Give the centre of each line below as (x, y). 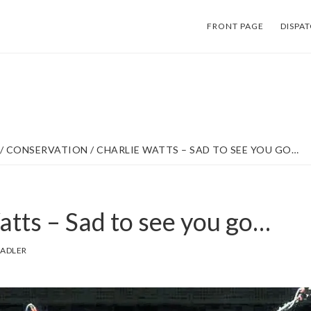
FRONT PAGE (235, 26)
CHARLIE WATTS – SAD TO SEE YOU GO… (196, 150)
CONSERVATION (47, 150)
